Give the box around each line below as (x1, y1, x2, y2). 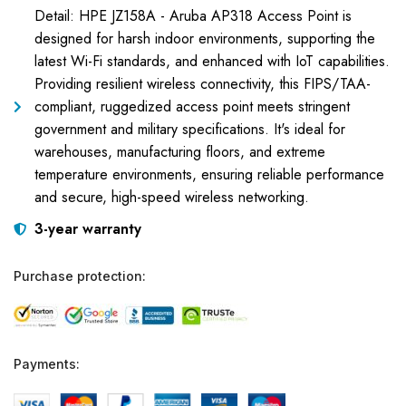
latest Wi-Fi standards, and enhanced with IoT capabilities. (34, 51, 390, 72)
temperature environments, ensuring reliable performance (34, 164, 384, 185)
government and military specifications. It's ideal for (34, 119, 345, 140)
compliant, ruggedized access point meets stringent (34, 96, 350, 117)
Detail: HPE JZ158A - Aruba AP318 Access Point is (34, 5, 352, 26)
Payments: (14, 356, 80, 372)
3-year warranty (34, 218, 141, 239)
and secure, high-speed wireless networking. (34, 187, 309, 208)
